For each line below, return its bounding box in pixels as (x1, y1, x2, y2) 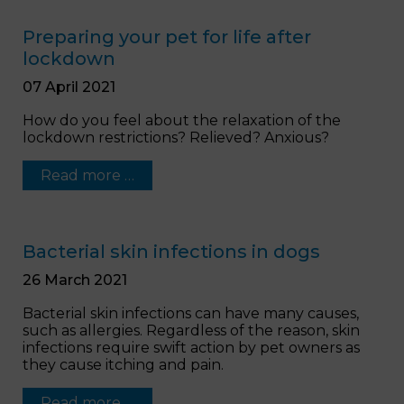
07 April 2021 (23, 78, 115, 96)
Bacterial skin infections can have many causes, (23, 304, 359, 322)
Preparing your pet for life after (23, 25, 311, 48)
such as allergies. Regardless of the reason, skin (23, 321, 360, 339)
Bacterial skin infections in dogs (23, 240, 320, 262)
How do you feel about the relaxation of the (23, 111, 341, 129)
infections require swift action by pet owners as (23, 338, 360, 356)
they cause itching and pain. (23, 355, 224, 373)
